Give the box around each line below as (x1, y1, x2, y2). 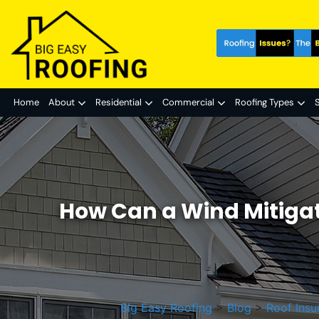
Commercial (162, 95, 214, 108)
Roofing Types (235, 95, 294, 108)
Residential (95, 95, 142, 108)
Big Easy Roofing (120, 300, 212, 315)
